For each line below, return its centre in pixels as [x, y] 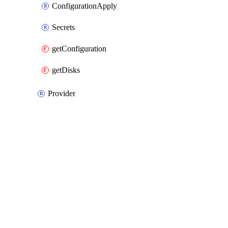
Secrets [63, 27]
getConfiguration [79, 49]
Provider [62, 93]
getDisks [66, 70]
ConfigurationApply [84, 6]
